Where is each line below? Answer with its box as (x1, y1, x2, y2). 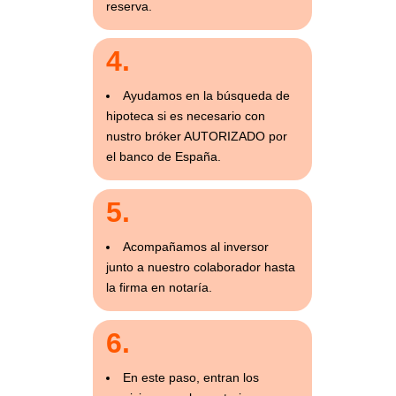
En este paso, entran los (122, 369, 259, 385)
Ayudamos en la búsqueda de (122, 88, 290, 103)
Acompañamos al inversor (122, 239, 269, 254)
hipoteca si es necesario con (105, 109, 265, 124)
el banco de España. (105, 149, 221, 164)
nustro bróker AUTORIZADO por (105, 129, 287, 144)
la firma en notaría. (105, 279, 212, 294)
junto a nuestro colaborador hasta (105, 259, 295, 274)
